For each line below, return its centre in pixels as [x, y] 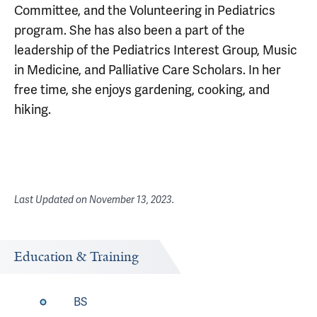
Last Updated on [52, 200]
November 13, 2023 [131, 200]
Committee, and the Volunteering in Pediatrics [145, 11]
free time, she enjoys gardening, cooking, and [142, 90]
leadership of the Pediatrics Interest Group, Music [156, 50]
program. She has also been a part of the [129, 30]
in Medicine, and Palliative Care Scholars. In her [148, 70]
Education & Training [76, 257]
